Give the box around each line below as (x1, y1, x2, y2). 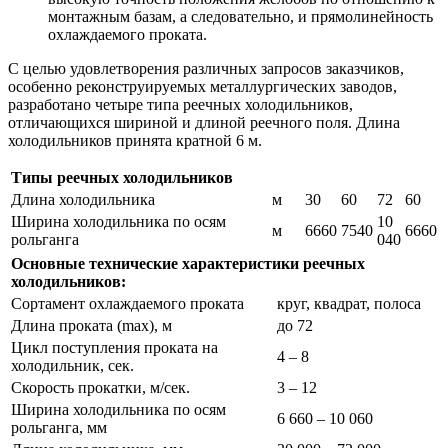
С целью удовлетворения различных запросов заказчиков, (8, 59, 404, 77)
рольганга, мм (11, 418, 107, 436)
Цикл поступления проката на (11, 338, 218, 356)
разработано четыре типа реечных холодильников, (8, 95, 353, 113)
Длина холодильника (11, 190, 155, 208)
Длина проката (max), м (11, 316, 172, 334)
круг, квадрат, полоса (277, 294, 421, 312)
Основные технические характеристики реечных (11, 254, 365, 272)
